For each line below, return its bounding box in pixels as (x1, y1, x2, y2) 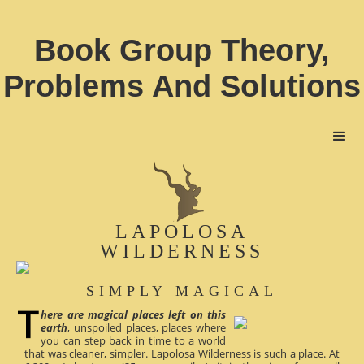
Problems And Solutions (3, 69, 361, 103)
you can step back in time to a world (41, 332, 226, 348)
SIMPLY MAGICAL (86, 282, 278, 299)
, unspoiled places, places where (67, 319, 226, 335)
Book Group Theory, (34, 33, 330, 67)
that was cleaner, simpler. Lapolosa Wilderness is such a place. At (24, 345, 340, 361)
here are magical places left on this (41, 306, 226, 322)
